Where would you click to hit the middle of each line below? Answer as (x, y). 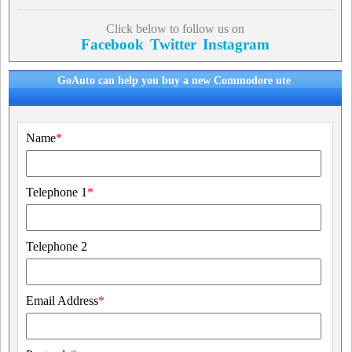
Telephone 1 (57, 192)
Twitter (173, 44)
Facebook (112, 44)
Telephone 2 (57, 246)
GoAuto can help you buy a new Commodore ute (174, 81)
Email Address (62, 301)
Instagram (236, 44)
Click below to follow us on (175, 29)
